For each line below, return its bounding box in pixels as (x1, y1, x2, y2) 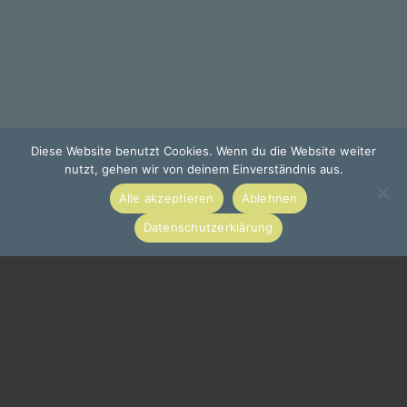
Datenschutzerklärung (143, 220, 273, 235)
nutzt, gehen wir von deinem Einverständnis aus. (64, 162, 343, 176)
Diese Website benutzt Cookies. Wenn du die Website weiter (31, 144, 376, 158)
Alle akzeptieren (118, 190, 214, 205)
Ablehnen (241, 190, 298, 205)
